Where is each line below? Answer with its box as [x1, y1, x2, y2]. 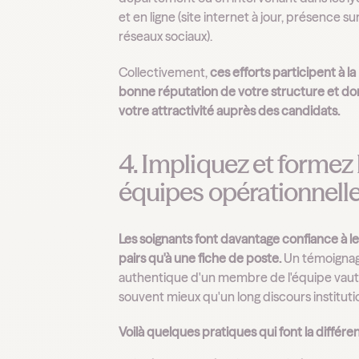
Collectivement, [119, 63, 211, 80]
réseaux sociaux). [119, 28, 213, 45]
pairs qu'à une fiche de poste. [119, 249, 282, 266]
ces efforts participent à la [210, 63, 357, 80]
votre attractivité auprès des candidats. [119, 102, 341, 119]
